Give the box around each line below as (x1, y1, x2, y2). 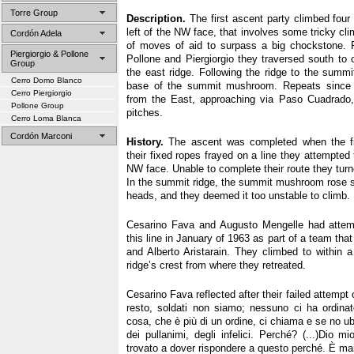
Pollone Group (11, 101, 64, 110)
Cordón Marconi (10, 131, 72, 141)
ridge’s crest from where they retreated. (126, 259, 306, 271)
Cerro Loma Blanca (11, 114, 81, 122)
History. (126, 136, 164, 148)
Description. (126, 13, 186, 24)
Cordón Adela (10, 28, 62, 38)
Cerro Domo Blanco (11, 76, 82, 85)
